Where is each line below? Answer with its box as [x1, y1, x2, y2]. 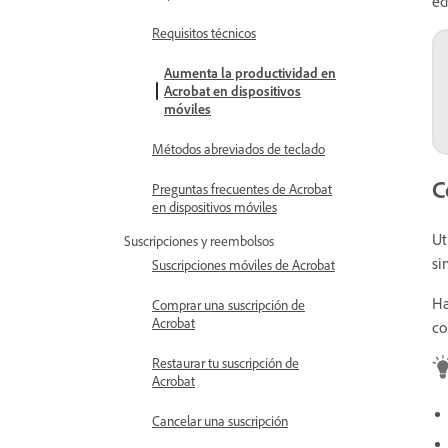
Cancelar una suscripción [152, 412, 288, 429]
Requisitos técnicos [152, 24, 256, 41]
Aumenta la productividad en [164, 64, 336, 81]
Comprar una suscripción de [152, 296, 305, 313]
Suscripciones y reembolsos [124, 232, 274, 249]
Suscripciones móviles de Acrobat [152, 256, 335, 273]
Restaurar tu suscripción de [152, 354, 299, 371]
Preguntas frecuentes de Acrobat [152, 180, 332, 197]
